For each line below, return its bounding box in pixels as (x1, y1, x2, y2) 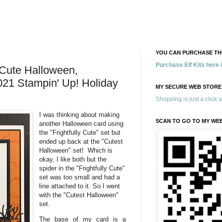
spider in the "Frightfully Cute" (39, 164, 125, 172)
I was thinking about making (39, 111, 120, 118)
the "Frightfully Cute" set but (39, 128, 121, 136)
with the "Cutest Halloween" (39, 191, 119, 199)
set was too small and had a (39, 173, 120, 181)
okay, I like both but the (39, 155, 107, 163)
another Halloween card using (39, 119, 124, 127)
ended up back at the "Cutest (39, 137, 123, 145)
